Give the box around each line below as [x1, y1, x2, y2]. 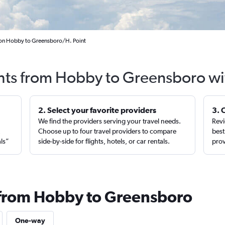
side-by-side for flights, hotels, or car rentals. [38, 137, 170, 145]
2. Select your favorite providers [38, 105, 157, 115]
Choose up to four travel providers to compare [38, 127, 177, 135]
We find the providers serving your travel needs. [38, 117, 181, 125]
